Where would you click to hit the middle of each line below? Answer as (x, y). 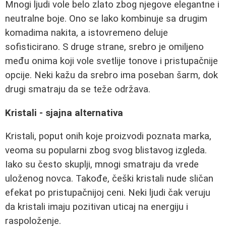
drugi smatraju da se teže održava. (78, 89)
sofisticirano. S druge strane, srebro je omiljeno (104, 47)
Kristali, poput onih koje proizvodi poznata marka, (108, 136)
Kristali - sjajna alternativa (64, 113)
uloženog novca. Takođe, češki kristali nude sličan (109, 179)
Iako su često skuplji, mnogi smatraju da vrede (102, 165)
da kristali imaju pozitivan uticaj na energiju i (97, 207)
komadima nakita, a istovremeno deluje (87, 33)
